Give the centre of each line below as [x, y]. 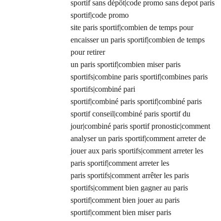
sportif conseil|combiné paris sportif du [130, 114]
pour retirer [88, 52]
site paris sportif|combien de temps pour [132, 28]
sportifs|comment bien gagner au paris [129, 188]
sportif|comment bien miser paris [121, 213]
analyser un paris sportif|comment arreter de [138, 139]
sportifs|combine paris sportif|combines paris [139, 77]
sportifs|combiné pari [103, 89]
